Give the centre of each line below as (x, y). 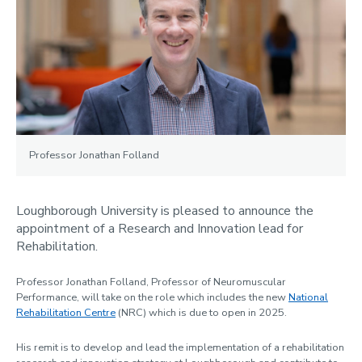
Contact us (44, 158)
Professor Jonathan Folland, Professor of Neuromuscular (151, 282)
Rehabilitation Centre (66, 312)
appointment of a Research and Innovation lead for (160, 228)
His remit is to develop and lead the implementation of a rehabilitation (180, 347)
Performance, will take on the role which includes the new (152, 297)
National (308, 297)
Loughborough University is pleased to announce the (165, 210)
